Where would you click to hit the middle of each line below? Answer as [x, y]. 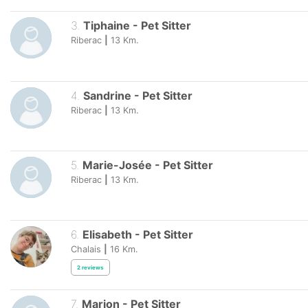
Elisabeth [107, 234]
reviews [93, 267]
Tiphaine [106, 26]
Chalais [86, 249]
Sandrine [107, 95]
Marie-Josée [117, 165]
